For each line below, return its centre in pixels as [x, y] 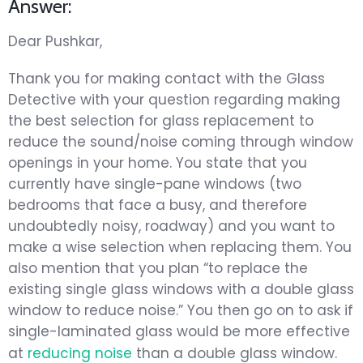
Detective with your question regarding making [174, 99]
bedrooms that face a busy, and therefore [158, 205]
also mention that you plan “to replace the [158, 268]
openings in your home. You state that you [158, 162]
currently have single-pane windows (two [155, 184]
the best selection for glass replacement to [161, 120]
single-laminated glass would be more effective [179, 331]
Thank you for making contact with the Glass [167, 78]
